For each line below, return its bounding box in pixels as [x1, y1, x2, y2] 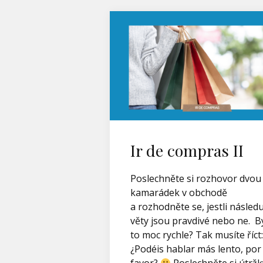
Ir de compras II [130, 140, 244, 161]
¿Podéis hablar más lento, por [130, 242, 261, 255]
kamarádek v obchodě [130, 186, 227, 199]
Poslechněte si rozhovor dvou [130, 172, 261, 185]
